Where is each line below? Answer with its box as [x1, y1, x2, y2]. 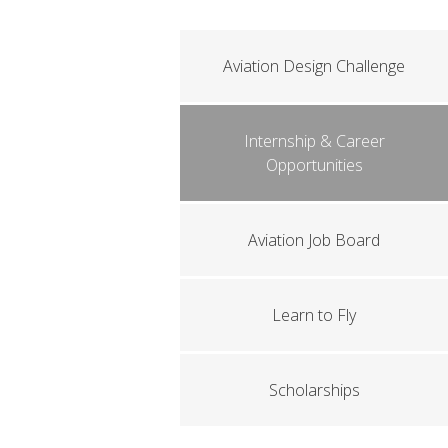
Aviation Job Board [248, 228, 381, 251]
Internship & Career [243, 129, 385, 152]
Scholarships [268, 378, 360, 401]
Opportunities [265, 153, 363, 176]
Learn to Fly [272, 303, 357, 326]
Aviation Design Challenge [223, 54, 406, 77]
